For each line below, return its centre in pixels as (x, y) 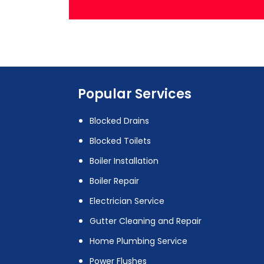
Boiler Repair (114, 181)
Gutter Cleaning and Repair (146, 221)
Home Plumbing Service (138, 241)
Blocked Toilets (120, 141)
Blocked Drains (119, 121)
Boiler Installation (124, 161)
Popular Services (135, 94)
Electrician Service (127, 201)
